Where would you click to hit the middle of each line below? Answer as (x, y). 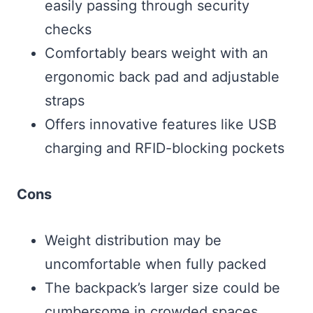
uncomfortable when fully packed (155, 264)
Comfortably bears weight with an (156, 53)
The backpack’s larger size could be (162, 288)
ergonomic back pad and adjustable (162, 77)
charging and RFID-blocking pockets (165, 148)
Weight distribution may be (133, 241)
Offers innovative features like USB (161, 125)
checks (68, 30)
